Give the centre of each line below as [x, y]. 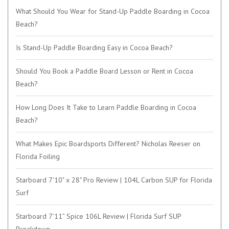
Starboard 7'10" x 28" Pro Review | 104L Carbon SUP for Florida [114, 180]
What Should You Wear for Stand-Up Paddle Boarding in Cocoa [113, 11]
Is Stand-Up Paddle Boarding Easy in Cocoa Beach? [94, 47]
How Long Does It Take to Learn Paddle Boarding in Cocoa [106, 107]
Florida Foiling [38, 156]
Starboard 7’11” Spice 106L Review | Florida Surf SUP [98, 216]
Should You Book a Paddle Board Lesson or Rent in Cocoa [105, 71]
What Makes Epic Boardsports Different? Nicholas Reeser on [108, 143]
